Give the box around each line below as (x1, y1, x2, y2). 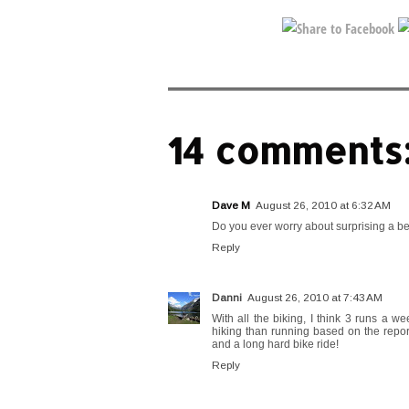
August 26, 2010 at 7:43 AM (247, 290, 383, 303)
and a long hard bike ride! (212, 337, 339, 351)
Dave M (212, 199, 250, 212)
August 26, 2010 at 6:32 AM (256, 199, 391, 212)
